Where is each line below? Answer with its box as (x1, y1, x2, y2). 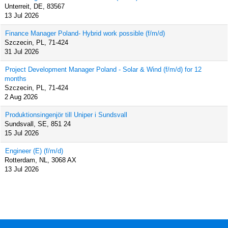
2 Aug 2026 (5, 93, 38, 101)
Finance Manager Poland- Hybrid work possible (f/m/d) (5, 30, 165, 37)
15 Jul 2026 (5, 129, 39, 137)
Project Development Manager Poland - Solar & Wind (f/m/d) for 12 (5, 66, 202, 73)
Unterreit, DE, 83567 (5, 3, 65, 10)
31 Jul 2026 (5, 48, 39, 55)
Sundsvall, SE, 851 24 (5, 120, 71, 128)
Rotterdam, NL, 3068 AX (5, 156, 76, 164)
